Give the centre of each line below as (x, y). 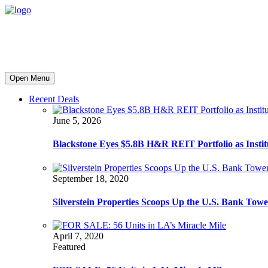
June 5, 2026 (77, 121)
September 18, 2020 (91, 178)
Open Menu (30, 78)
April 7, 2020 (78, 236)
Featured (69, 247)
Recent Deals (54, 99)
